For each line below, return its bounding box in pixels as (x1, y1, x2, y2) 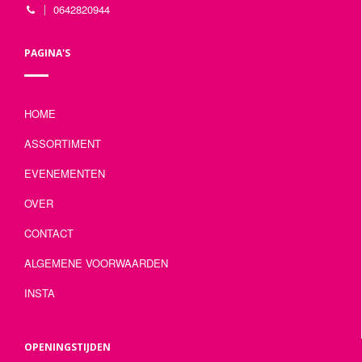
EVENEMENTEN (24, 165, 105, 181)
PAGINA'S (24, 45, 70, 60)
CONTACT (24, 225, 74, 241)
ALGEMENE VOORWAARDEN (24, 255, 168, 271)
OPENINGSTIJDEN (24, 339, 111, 354)
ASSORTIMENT (24, 135, 101, 151)
